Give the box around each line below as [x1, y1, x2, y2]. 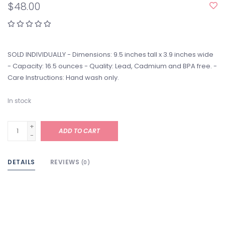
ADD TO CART [59, 127, 100, 135]
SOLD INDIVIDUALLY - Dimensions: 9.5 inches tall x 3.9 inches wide [8, 50, 213, 59]
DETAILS [8, 158, 35, 166]
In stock [8, 96, 31, 105]
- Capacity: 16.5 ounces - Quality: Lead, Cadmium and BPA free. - [8, 61, 217, 71]
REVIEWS [50, 158, 81, 166]
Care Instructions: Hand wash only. [8, 73, 119, 82]
